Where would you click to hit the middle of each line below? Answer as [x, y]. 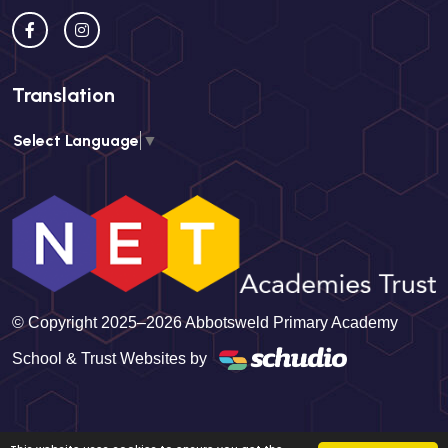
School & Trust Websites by [109, 358]
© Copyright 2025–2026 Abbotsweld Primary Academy [205, 322]
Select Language [76, 141]
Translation [63, 95]
